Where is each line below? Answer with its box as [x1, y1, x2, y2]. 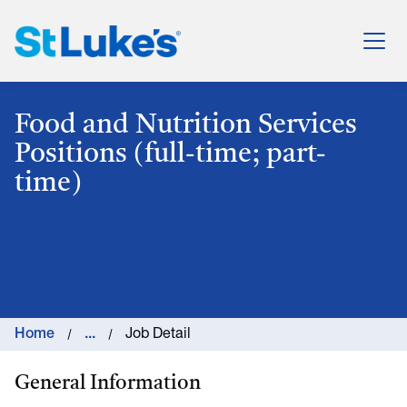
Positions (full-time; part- [15, 141, 326, 168]
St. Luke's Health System [95, 41, 260, 56]
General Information [15, 373, 201, 393]
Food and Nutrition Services [15, 112, 357, 139]
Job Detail [125, 327, 191, 342]
